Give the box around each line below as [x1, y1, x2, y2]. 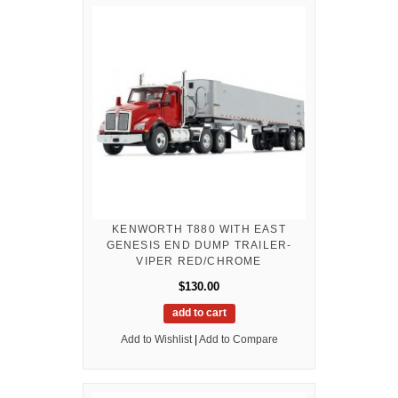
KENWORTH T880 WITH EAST [112, 222, 286, 235]
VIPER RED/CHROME [136, 254, 262, 267]
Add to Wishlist [120, 332, 192, 346]
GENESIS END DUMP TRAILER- [106, 238, 292, 251]
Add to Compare [198, 332, 278, 346]
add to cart [171, 306, 227, 319]
